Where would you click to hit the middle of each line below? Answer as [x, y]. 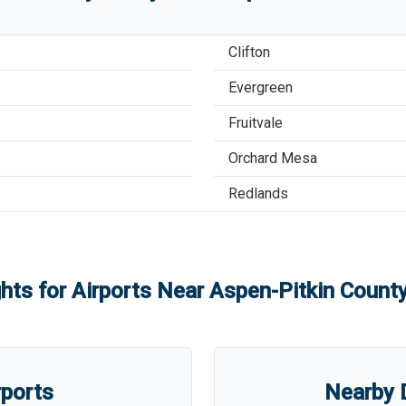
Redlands [258, 193]
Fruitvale [256, 123]
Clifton [249, 52]
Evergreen [261, 87]
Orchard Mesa [273, 158]
